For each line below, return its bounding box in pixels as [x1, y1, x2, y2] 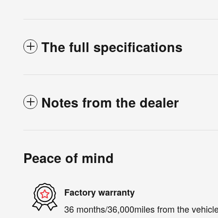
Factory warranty [64, 185, 135, 199]
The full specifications [41, 37, 182, 56]
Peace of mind [23, 148, 114, 167]
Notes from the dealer [41, 93, 179, 112]
